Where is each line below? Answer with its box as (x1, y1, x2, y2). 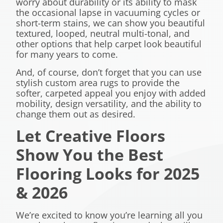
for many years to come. (16, 48, 118, 61)
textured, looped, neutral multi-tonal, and (16, 27, 190, 40)
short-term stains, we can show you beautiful (16, 17, 205, 29)
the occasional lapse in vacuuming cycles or (16, 6, 200, 19)
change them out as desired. (16, 108, 135, 120)
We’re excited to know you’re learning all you (16, 209, 203, 222)
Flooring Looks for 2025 (16, 163, 200, 185)
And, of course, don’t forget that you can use (16, 66, 202, 78)
